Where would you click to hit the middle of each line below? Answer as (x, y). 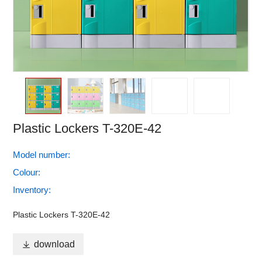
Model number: (42, 155)
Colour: (27, 172)
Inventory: (32, 190)
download (55, 244)
